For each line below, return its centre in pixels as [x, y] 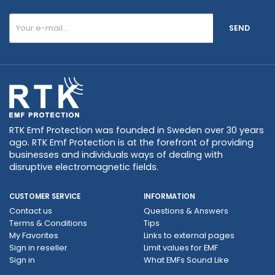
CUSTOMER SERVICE [45, 196]
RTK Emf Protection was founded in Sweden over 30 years [137, 130]
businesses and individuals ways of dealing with [116, 154]
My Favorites [34, 235]
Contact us [31, 211]
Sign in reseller [38, 247]
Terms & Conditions [48, 223]
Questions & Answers [186, 211]
